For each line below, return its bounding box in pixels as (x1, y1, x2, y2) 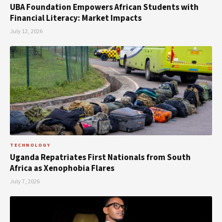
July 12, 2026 (10, 27, 43, 36)
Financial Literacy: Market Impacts (10, 12, 142, 25)
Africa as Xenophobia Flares (10, 163, 114, 175)
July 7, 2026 (10, 177, 40, 186)
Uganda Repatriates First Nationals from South (10, 152, 191, 164)
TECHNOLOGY (10, 142, 50, 149)
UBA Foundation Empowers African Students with (10, 1, 199, 14)
